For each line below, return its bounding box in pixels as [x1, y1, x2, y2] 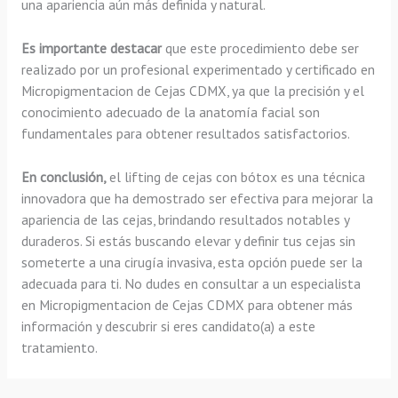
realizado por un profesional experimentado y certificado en [20, 60, 375, 79]
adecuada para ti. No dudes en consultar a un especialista [20, 274, 361, 292]
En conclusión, [20, 167, 106, 186]
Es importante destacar [20, 39, 162, 58]
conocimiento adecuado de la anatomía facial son [20, 103, 320, 122]
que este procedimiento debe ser [161, 39, 359, 58]
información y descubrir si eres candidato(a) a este [20, 316, 315, 335]
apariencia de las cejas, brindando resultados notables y [20, 210, 349, 228]
